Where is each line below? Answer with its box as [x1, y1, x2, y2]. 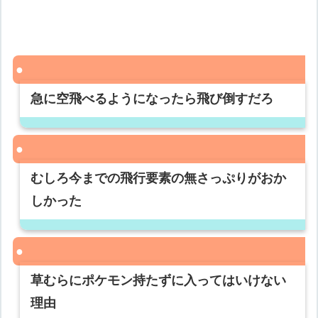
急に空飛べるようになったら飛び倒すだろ [31, 92, 274, 106]
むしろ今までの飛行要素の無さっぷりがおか [31, 171, 287, 186]
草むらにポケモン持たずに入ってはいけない [31, 273, 287, 288]
